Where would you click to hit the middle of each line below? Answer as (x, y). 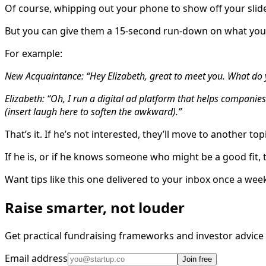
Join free (197, 259)
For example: (34, 54)
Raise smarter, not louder (95, 208)
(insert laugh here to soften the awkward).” (93, 112)
